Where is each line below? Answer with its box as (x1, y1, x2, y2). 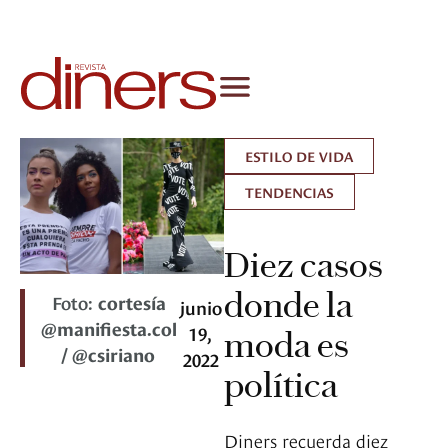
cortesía (97, 289, 166, 315)
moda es (224, 324, 349, 367)
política (224, 364, 338, 407)
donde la (224, 284, 353, 327)
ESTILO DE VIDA (245, 146, 353, 166)
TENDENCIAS (245, 182, 334, 202)
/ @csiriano (62, 341, 156, 367)
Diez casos (224, 244, 383, 287)
